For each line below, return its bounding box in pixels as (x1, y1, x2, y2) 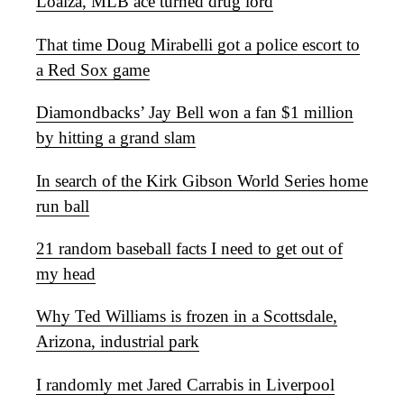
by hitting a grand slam (36, 128, 196, 148)
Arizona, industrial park (36, 332, 199, 352)
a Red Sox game (36, 60, 150, 79)
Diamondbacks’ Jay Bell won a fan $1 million (36, 103, 353, 123)
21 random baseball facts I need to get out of (36, 239, 343, 259)
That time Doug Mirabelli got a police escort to (36, 34, 360, 54)
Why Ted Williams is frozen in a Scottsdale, (36, 307, 337, 326)
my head (36, 264, 96, 284)
